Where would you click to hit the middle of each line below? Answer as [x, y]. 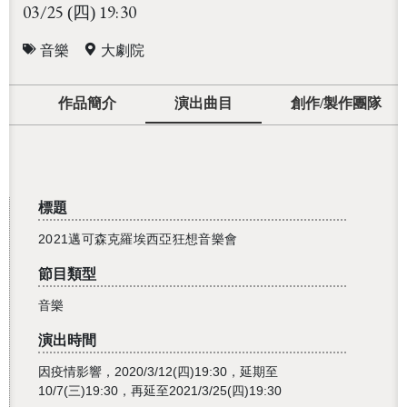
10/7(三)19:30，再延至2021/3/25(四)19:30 [160, 391]
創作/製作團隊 [336, 104]
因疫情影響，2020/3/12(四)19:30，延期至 [158, 372]
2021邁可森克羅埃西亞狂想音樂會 [138, 239]
